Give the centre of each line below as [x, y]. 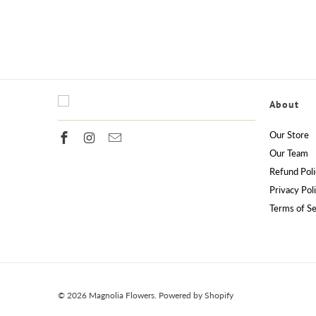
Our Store [289, 134]
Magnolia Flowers [122, 295]
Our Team [289, 153]
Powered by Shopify [196, 295]
